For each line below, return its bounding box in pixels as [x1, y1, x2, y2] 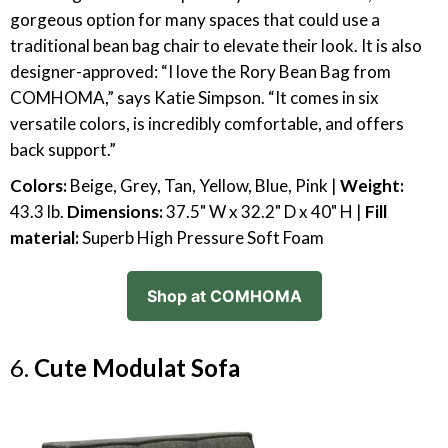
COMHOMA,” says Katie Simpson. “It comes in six [10, 87, 379, 108]
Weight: [340, 175, 404, 196]
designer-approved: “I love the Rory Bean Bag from [10, 61, 391, 82]
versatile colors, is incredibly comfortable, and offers [10, 113, 404, 134]
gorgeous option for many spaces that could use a [10, 9, 380, 30]
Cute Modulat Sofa [34, 353, 240, 382]
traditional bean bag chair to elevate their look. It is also [10, 35, 422, 56]
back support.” [10, 139, 116, 160]
